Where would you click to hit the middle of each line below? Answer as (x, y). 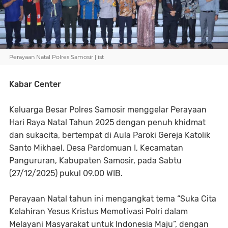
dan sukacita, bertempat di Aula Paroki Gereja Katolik (110, 135)
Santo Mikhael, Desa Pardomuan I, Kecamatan (96, 148)
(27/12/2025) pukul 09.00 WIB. (66, 173)
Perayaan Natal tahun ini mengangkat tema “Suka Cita (113, 199)
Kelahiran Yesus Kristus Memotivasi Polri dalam (98, 211)
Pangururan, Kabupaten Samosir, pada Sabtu (95, 161)
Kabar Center (35, 84)
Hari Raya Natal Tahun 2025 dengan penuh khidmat (107, 122)
